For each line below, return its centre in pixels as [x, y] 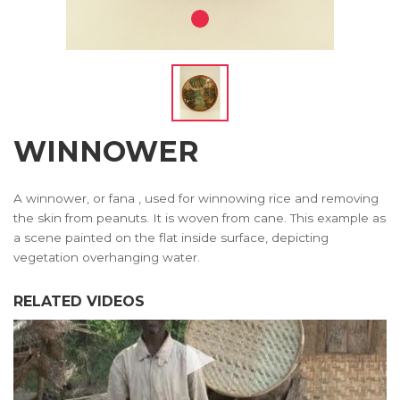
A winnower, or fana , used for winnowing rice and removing [196, 198]
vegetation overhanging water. [107, 257]
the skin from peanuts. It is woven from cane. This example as [200, 218]
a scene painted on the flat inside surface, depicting [171, 237]
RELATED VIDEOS [79, 301]
